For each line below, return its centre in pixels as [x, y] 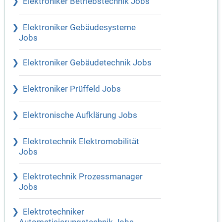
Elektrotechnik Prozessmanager [83, 177]
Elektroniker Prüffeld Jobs [72, 89]
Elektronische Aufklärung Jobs [80, 115]
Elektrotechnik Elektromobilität [81, 142]
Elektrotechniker [54, 212]
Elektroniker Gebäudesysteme [79, 28]
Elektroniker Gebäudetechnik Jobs [87, 63]
